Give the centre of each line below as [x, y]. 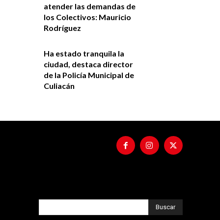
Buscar [165, 207]
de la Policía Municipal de [89, 75]
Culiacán [59, 86]
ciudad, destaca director [88, 64]
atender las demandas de [89, 6]
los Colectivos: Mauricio [87, 17]
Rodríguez [62, 28]
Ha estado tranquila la [84, 54]
